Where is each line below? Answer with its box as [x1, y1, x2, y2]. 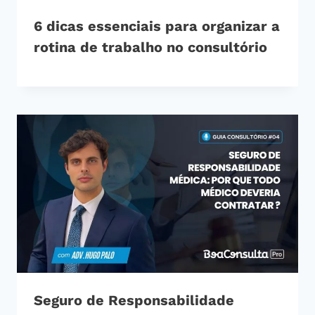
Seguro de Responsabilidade [34, 292, 234, 309]
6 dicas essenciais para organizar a [34, 18, 280, 35]
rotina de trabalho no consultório [34, 39, 267, 56]
